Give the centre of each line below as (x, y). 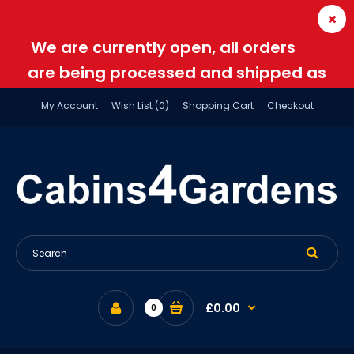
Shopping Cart (218, 105)
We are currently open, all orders (163, 47)
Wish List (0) (140, 105)
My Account (69, 105)
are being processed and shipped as (177, 73)
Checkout (290, 105)
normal (177, 98)
